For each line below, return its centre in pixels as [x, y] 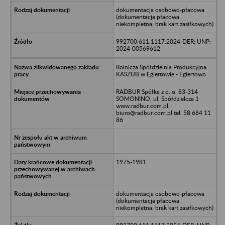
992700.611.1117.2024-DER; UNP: [163, 41]
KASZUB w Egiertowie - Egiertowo [161, 74]
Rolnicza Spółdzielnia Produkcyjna [161, 67]
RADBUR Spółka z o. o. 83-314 [157, 91]
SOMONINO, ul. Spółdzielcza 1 [157, 98]
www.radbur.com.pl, [143, 105]
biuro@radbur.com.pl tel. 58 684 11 [163, 113]
